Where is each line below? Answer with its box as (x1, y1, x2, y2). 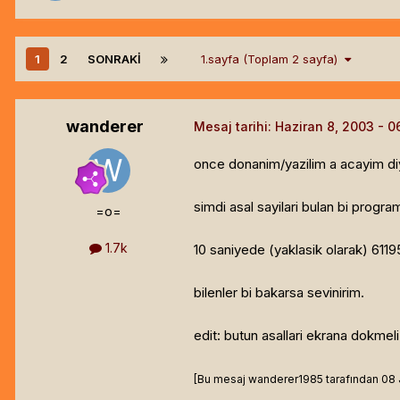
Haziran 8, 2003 (275, 118, 374, 134)
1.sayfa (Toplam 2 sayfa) (201, 51, 345, 66)
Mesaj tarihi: (194, 118, 275, 134)
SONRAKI (87, 51, 141, 66)
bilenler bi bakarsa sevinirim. (194, 283, 364, 301)
